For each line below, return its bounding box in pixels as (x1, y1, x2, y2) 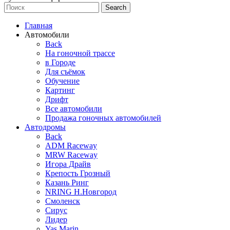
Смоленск (45, 196, 80, 205)
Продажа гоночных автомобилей (45, 113, 161, 122)
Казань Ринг (45, 178, 89, 187)
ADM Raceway (45, 141, 97, 150)
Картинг (45, 85, 75, 94)
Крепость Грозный (45, 168, 110, 178)
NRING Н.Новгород (45, 187, 117, 196)
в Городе (45, 57, 75, 67)
